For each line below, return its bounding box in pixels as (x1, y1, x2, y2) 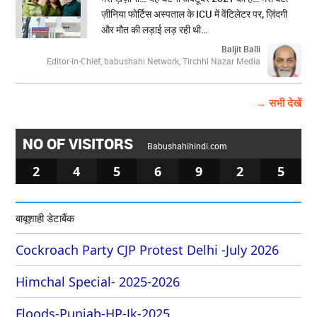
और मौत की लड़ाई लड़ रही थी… (101, 23, 209, 37)
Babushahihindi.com (147, 140, 227, 152)
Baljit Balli (221, 43, 260, 55)
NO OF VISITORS (23, 134, 137, 154)
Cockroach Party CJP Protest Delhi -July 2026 (16, 241, 279, 259)
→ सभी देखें (255, 96, 301, 110)
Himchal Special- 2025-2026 (16, 273, 180, 291)
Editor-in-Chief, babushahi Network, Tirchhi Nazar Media (46, 55, 260, 67)
